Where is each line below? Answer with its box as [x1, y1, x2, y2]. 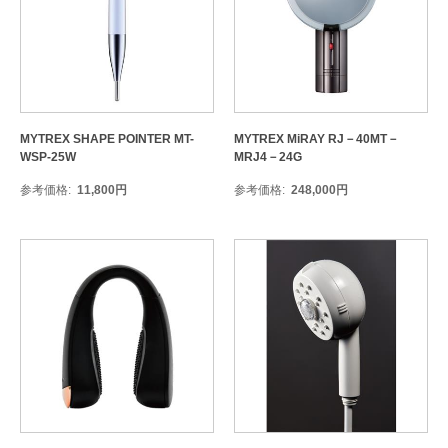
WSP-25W [20, 150, 76, 164]
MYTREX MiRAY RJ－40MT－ [234, 132, 399, 146]
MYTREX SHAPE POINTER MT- [20, 132, 194, 146]
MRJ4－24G [234, 150, 302, 164]
